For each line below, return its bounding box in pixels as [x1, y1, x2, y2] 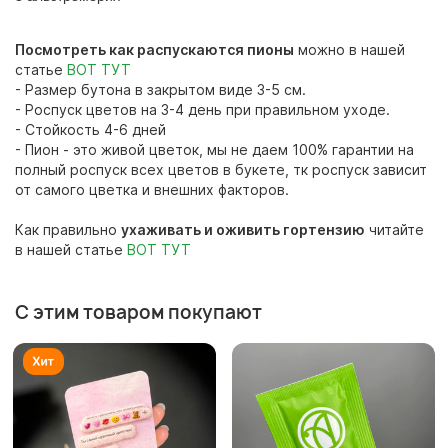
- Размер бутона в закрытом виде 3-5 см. [15, 81, 306, 99]
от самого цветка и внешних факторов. [15, 181, 289, 199]
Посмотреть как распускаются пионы [15, 41, 294, 59]
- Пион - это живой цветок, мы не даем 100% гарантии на [15, 141, 414, 159]
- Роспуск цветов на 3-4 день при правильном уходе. [15, 101, 390, 119]
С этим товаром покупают [15, 300, 262, 326]
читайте [365, 221, 424, 239]
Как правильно [15, 221, 121, 239]
